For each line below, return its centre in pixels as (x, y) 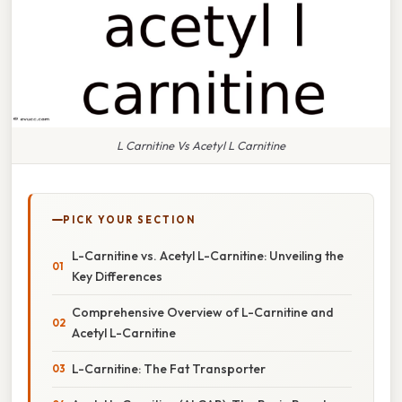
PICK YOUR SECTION (129, 219)
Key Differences (117, 276)
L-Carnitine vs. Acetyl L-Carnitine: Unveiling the (208, 255)
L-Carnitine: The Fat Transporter (169, 368)
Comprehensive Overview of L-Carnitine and (203, 312)
